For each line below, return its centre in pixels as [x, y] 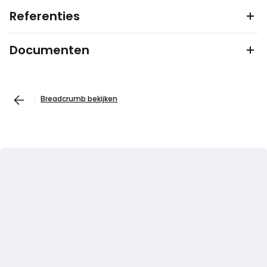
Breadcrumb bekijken [79, 99]
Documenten [49, 50]
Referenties [45, 16]
